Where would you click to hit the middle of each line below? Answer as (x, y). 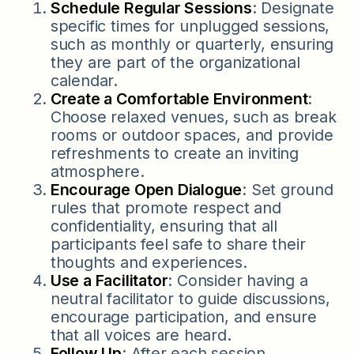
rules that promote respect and (166, 207)
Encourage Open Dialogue (146, 189)
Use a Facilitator (109, 280)
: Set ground (288, 189)
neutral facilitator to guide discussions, (190, 298)
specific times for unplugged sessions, (190, 26)
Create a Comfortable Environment (179, 98)
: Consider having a (238, 280)
